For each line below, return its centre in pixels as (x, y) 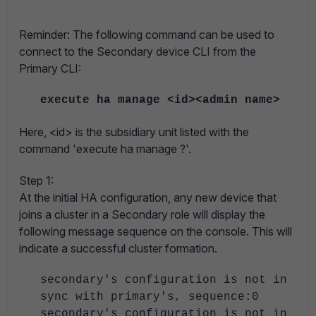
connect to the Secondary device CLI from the (138, 51)
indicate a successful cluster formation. (118, 248)
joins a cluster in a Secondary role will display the (142, 214)
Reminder (43, 35)
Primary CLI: (50, 68)
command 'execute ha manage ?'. (105, 149)
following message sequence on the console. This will (156, 231)
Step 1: (36, 181)
